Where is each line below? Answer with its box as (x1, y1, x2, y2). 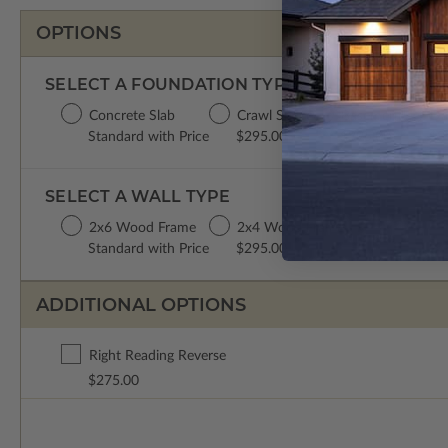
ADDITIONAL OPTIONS (36, 293, 246, 316)
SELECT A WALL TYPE (45, 187, 231, 207)
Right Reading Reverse (88, 349, 226, 364)
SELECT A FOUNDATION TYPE (45, 75, 297, 95)
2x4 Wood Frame (237, 221, 344, 236)
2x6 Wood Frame (89, 221, 196, 236)
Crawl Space (237, 109, 313, 124)
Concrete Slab (89, 109, 175, 124)
